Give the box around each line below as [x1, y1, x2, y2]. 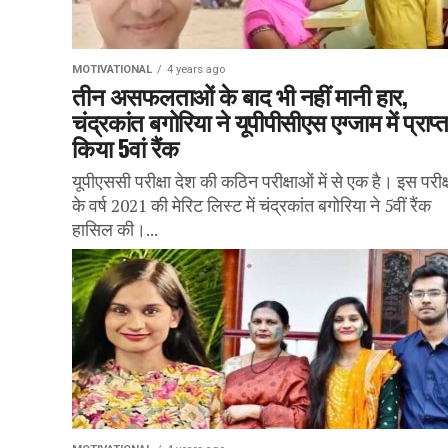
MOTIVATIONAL [72, 63, 152, 76]
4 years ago [167, 63, 225, 76]
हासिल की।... [72, 218, 158, 241]
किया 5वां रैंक [72, 129, 179, 165]
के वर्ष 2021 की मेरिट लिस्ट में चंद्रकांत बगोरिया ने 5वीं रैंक [72, 194, 431, 217]
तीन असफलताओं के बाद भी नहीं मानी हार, [72, 77, 408, 113]
